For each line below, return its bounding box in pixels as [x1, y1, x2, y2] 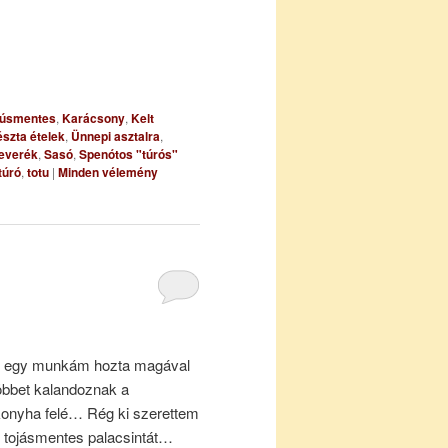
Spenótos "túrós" [79, 145, 178, 164]
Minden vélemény [58, 163, 158, 182]
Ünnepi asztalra [71, 127, 160, 146]
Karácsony [62, 109, 125, 128]
